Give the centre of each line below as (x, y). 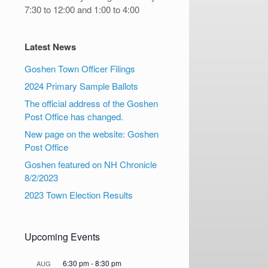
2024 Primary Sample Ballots (82, 86)
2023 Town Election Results (79, 195)
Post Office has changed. (74, 116)
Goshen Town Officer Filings (80, 68)
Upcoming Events (63, 237)
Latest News (51, 47)
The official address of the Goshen (92, 103)
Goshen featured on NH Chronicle (91, 164)
